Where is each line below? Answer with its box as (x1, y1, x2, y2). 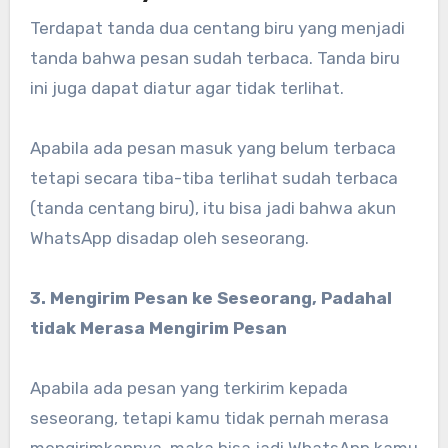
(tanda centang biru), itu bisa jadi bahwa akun (29, 198, 396, 219)
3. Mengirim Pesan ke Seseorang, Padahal (29, 288, 392, 309)
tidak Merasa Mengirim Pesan (29, 318, 287, 339)
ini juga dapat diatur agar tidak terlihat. (29, 78, 344, 99)
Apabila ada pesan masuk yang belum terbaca (29, 138, 396, 159)
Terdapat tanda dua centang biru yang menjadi (29, 18, 405, 39)
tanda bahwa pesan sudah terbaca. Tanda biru (29, 48, 400, 69)
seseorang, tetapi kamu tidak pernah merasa (29, 408, 389, 429)
